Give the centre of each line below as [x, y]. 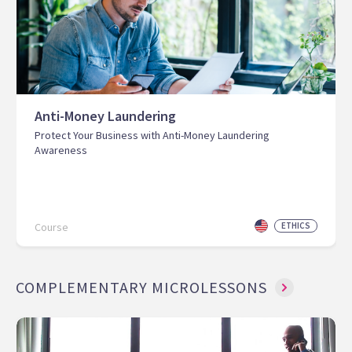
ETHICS [296, 226]
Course [51, 227]
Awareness [61, 150]
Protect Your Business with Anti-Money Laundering [152, 136]
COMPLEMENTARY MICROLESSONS [141, 288]
